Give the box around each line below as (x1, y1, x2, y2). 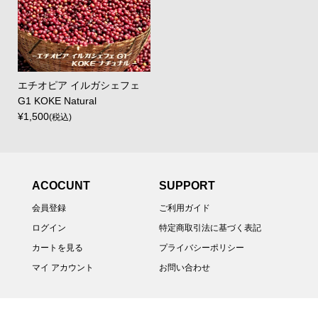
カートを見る (31, 243, 83, 253)
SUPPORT (159, 180, 215, 192)
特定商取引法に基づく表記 (159, 223, 261, 234)
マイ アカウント (31, 263, 94, 273)
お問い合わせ (159, 263, 210, 273)
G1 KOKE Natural (17, 94, 97, 106)
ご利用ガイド (159, 203, 219, 214)
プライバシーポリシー (159, 243, 244, 253)
